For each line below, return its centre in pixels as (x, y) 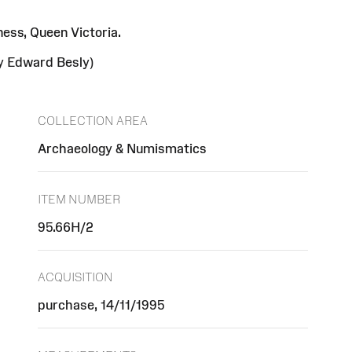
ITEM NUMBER (79, 199)
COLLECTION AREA (93, 121)
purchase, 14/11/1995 (101, 305)
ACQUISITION (75, 277)
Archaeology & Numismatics (122, 149)
